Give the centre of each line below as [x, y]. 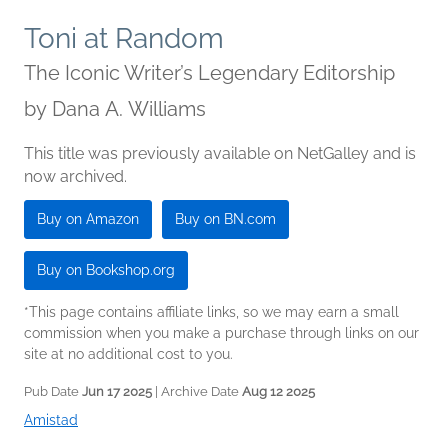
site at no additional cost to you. [128, 354]
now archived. [75, 177]
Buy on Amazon [88, 219]
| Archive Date [197, 392]
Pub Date [53, 392]
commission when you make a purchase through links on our [221, 333]
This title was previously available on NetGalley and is [220, 154]
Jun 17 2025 [117, 392]
